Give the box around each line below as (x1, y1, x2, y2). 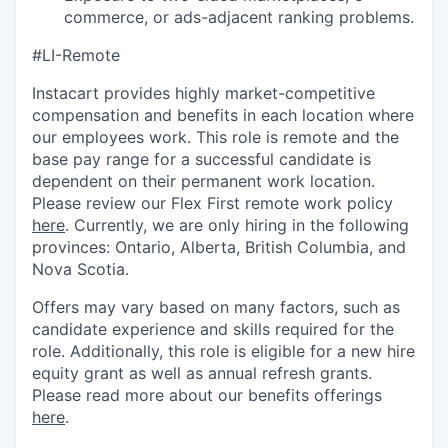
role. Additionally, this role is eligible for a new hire (32, 341, 415, 361)
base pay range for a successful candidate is (32, 149, 371, 169)
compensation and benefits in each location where (32, 105, 414, 125)
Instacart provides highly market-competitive (32, 83, 375, 103)
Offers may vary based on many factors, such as (32, 297, 400, 317)
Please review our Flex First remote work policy (32, 193, 393, 213)
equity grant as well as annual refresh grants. (32, 363, 372, 383)
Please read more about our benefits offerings (32, 385, 382, 405)
